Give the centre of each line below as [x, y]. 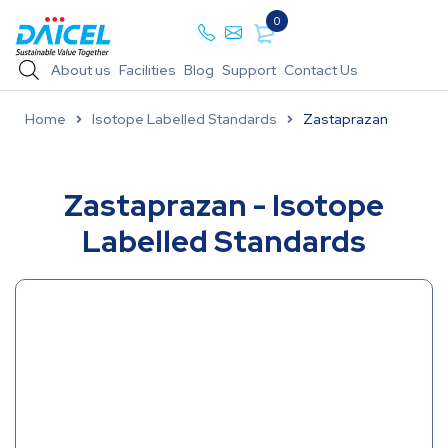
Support [248, 70]
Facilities [147, 70]
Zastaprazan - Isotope [224, 205]
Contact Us [320, 70]
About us [80, 70]
